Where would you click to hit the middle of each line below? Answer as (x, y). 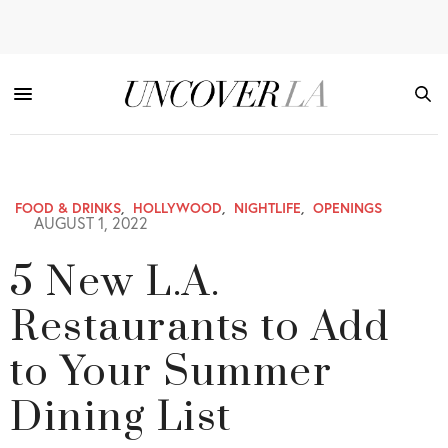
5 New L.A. (115, 283)
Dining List (121, 418)
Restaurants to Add (200, 328)
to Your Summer (171, 373)
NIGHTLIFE (267, 207)
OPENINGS (347, 207)
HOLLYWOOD (177, 207)
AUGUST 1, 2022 (89, 222)
